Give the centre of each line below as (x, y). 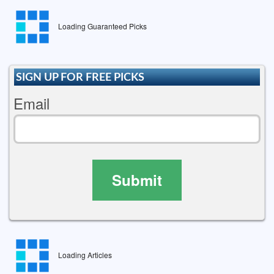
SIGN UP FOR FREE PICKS (80, 77)
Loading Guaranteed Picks (102, 26)
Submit (137, 180)
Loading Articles (85, 255)
